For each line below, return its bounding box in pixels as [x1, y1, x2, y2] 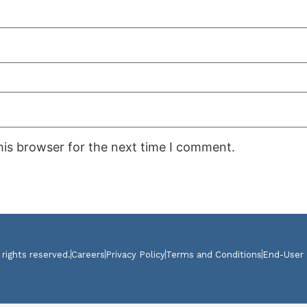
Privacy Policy [106, 249, 165, 260]
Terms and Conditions [166, 249, 262, 260]
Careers [71, 249, 105, 260]
